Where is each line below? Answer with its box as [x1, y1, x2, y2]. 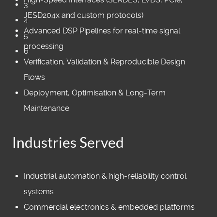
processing [24, 41, 63, 51]
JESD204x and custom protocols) [24, 10, 143, 20]
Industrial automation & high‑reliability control [24, 171, 186, 181]
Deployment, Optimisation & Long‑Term [24, 88, 166, 97]
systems [24, 186, 54, 196]
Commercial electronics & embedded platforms [24, 202, 195, 212]
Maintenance [24, 103, 69, 113]
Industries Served [12, 134, 124, 151]
